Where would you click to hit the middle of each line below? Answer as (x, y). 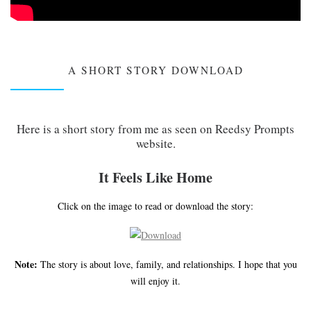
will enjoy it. (155, 280)
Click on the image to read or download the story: (155, 206)
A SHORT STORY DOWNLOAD (155, 70)
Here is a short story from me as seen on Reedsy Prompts (155, 129)
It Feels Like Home (155, 177)
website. (155, 144)
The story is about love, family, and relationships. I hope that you (168, 264)
